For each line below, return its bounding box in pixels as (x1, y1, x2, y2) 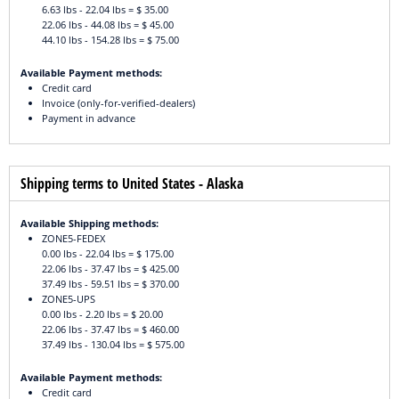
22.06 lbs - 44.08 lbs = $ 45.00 (42, 18, 174, 32)
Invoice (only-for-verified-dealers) (42, 96, 195, 110)
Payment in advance (42, 111, 135, 126)
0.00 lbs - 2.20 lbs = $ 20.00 (42, 307, 163, 322)
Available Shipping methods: (20, 216, 159, 231)
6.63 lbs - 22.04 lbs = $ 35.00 (42, 3, 168, 17)
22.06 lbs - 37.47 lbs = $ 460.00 (42, 322, 179, 337)
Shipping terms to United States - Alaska (20, 174, 243, 194)
